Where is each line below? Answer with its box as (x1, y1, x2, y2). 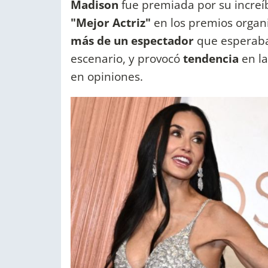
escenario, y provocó (71, 50, 183, 67)
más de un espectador (71, 32, 194, 49)
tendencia (183, 50, 239, 67)
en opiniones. (71, 68, 146, 85)
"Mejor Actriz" (71, 14, 151, 31)
